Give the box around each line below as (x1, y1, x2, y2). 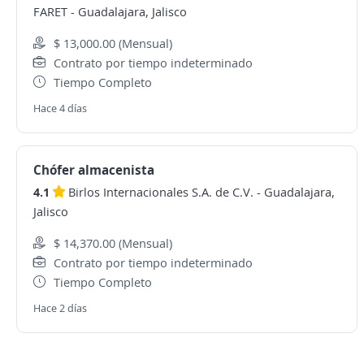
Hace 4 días (33, 101, 87, 115)
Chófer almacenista (33, 161, 154, 179)
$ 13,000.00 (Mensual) (54, 35, 172, 51)
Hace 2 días (33, 301, 87, 315)
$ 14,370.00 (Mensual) (54, 235, 172, 251)
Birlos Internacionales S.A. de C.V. (68, 184, 253, 200)
